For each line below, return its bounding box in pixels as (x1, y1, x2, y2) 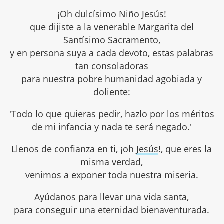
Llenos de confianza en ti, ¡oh (11, 143, 137, 155)
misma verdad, (80, 156, 143, 168)
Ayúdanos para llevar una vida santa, (34, 191, 189, 203)
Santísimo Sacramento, (63, 34, 160, 46)
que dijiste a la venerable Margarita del (29, 21, 194, 33)
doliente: (93, 86, 130, 98)
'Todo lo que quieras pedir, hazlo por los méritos (9, 108, 214, 120)
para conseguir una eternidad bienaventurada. (14, 204, 210, 216)
